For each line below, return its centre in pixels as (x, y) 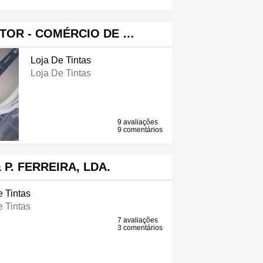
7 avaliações (138, 220)
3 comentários (140, 228)
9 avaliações (138, 122)
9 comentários (140, 130)
